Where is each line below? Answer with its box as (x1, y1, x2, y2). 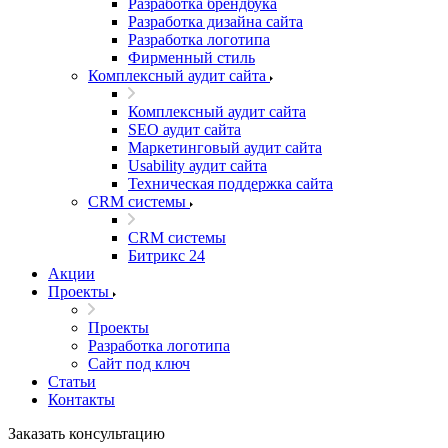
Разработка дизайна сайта (128, 13, 303, 30)
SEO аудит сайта (128, 121, 241, 138)
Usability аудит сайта (128, 157, 267, 174)
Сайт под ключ (88, 355, 190, 372)
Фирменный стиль (128, 49, 255, 66)
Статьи (48, 373, 96, 390)
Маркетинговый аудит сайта (128, 139, 322, 156)
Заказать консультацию (8, 425, 165, 442)
